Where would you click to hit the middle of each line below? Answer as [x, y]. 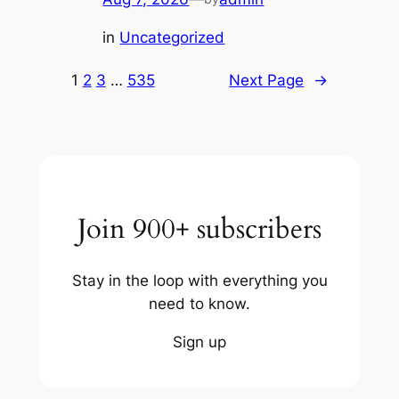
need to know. [199, 303]
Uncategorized [172, 38]
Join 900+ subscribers [199, 229]
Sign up [199, 342]
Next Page [267, 81]
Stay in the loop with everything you [199, 280]
